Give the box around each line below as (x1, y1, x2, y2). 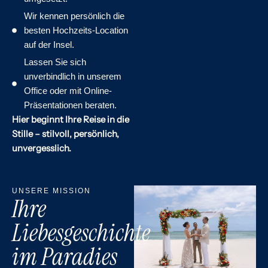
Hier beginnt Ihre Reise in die (12, 113, 129, 125)
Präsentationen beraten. (24, 99, 117, 110)
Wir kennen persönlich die (24, 10, 124, 21)
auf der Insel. (24, 39, 74, 50)
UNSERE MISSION (12, 186, 91, 195)
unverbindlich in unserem (24, 71, 121, 81)
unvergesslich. (12, 142, 71, 154)
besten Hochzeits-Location (24, 25, 128, 35)
